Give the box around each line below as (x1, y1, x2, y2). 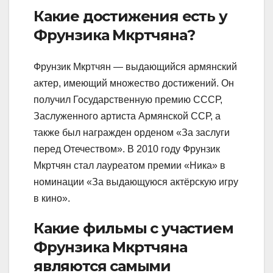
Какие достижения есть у (34, 7, 227, 26)
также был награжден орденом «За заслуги (34, 127, 230, 138)
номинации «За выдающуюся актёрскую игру (34, 176, 238, 187)
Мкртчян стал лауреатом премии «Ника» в (34, 160, 225, 171)
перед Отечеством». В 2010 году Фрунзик (34, 143, 220, 154)
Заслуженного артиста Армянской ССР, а (34, 110, 221, 121)
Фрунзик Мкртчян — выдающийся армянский (34, 61, 237, 72)
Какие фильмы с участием (34, 219, 233, 237)
